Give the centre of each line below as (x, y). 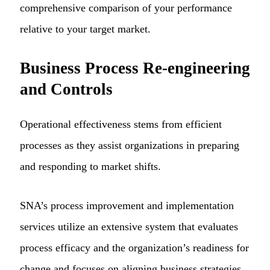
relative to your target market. (85, 29)
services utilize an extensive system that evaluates (129, 226)
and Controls (66, 89)
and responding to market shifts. (90, 166)
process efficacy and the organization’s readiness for (134, 247)
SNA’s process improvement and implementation (127, 205)
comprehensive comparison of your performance (126, 8)
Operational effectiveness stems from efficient (121, 124)
